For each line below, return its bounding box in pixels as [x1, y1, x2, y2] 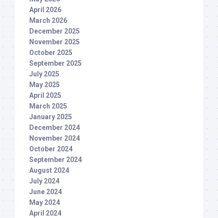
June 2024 [29, 188, 62, 196]
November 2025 [29, 38, 80, 46]
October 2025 [29, 49, 73, 56]
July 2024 [29, 177, 59, 185]
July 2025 [29, 70, 59, 78]
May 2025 [29, 81, 60, 89]
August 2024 [29, 166, 69, 174]
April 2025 [29, 91, 61, 99]
